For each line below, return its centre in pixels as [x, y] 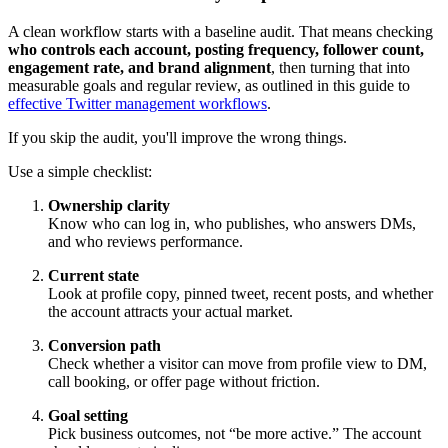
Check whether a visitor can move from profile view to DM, [237, 363]
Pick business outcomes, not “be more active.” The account [234, 433]
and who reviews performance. [145, 241]
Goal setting [88, 415]
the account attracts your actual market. [170, 311]
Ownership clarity [109, 205]
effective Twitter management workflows [137, 103]
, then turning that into [340, 67]
